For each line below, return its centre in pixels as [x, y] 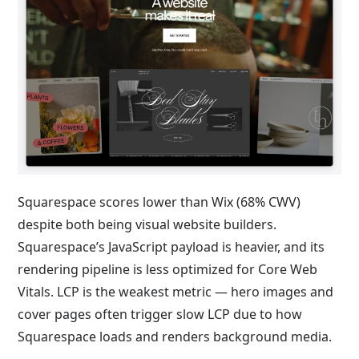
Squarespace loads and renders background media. [175, 337]
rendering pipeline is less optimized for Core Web [168, 270]
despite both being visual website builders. [147, 225]
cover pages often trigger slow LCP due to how [160, 315]
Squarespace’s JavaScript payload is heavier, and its [171, 247]
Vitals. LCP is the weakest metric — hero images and [176, 292]
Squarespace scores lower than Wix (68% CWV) [159, 202]
